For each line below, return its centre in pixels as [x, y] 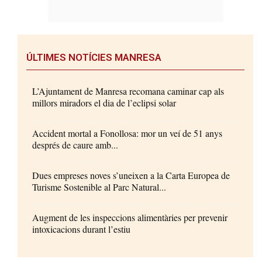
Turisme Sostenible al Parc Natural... [99, 187]
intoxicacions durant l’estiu [81, 229]
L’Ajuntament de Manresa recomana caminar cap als [128, 91]
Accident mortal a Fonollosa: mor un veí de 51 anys [127, 133]
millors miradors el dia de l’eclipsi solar [104, 103]
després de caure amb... [75, 145]
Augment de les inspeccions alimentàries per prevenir [130, 218]
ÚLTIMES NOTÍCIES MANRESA [94, 58]
